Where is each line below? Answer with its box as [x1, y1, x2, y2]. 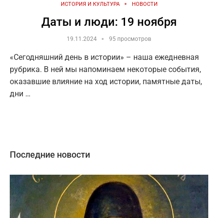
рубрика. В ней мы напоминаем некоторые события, [10, 64, 201, 74]
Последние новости [10, 149, 90, 160]
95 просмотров [109, 35, 151, 42]
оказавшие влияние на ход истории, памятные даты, [10, 76, 202, 86]
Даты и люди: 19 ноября [41, 15, 177, 29]
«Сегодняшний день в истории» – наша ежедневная [10, 52, 199, 62]
